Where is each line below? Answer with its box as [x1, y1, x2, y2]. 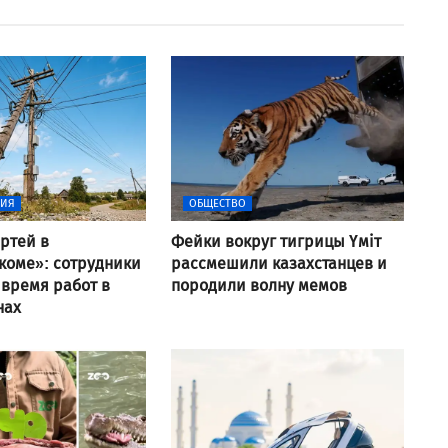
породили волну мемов [170, 275, 347, 295]
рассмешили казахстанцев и [170, 253, 387, 273]
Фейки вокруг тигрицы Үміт [170, 231, 381, 251]
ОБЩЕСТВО [188, 196, 246, 210]
